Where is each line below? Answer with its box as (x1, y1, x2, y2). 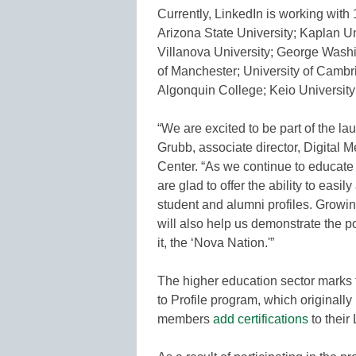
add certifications (213, 311, 308, 326)
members (157, 311, 213, 326)
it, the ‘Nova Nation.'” (157, 235, 274, 250)
